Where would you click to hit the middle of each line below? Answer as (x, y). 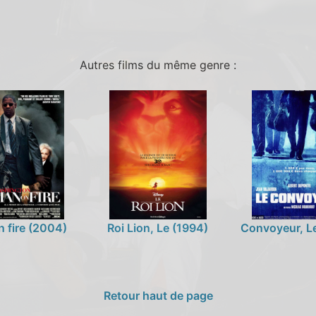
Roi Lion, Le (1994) (158, 227)
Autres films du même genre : (158, 65)
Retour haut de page (158, 295)
